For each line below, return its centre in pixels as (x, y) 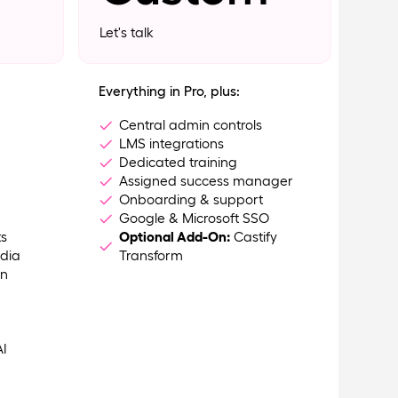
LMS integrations (172, 143)
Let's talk (126, 32)
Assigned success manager (207, 180)
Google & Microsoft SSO (195, 218)
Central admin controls (191, 124)
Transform (151, 255)
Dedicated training (179, 162)
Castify (254, 236)
